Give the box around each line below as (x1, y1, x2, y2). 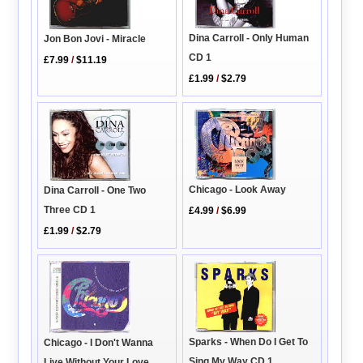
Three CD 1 (44, 204, 96, 216)
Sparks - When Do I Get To (189, 335, 309, 348)
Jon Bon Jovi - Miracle (44, 32, 147, 45)
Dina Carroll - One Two (44, 185, 147, 197)
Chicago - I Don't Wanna (44, 337, 154, 349)
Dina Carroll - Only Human (189, 32, 310, 45)
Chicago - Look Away (189, 184, 287, 196)
